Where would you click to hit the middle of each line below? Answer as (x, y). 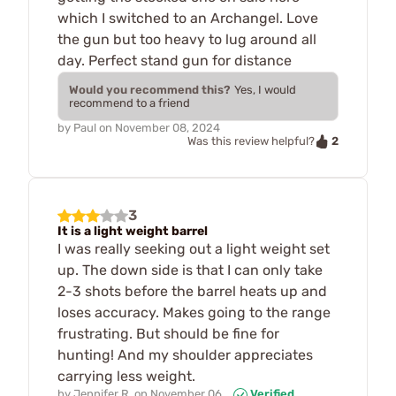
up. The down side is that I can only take (190, 270)
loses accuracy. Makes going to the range (194, 313)
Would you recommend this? (150, 89)
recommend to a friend (129, 103)
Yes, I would (265, 89)
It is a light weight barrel (133, 232)
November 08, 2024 (168, 127)
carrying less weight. (126, 377)
